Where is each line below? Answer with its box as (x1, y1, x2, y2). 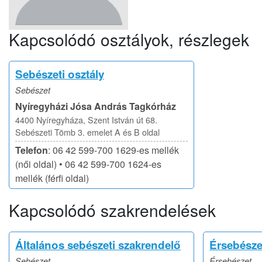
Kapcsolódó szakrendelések (9, 198, 216, 222)
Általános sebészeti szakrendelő (15, 237, 181, 253)
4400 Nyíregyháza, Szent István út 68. (15, 113, 157, 126)
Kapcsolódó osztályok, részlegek (9, 27, 249, 51)
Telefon (15, 143, 48, 157)
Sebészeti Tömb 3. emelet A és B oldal (15, 126, 160, 138)
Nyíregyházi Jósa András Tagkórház (15, 99, 176, 113)
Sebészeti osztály (15, 66, 104, 82)
